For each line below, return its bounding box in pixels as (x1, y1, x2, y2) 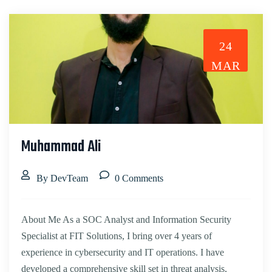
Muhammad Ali (21, 135, 101, 160)
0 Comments (115, 173, 163, 184)
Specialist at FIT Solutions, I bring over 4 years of (21, 231, 212, 242)
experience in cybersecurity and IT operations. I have (21, 247, 224, 258)
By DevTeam (36, 173, 88, 184)
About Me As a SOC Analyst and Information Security (21, 214, 231, 225)
